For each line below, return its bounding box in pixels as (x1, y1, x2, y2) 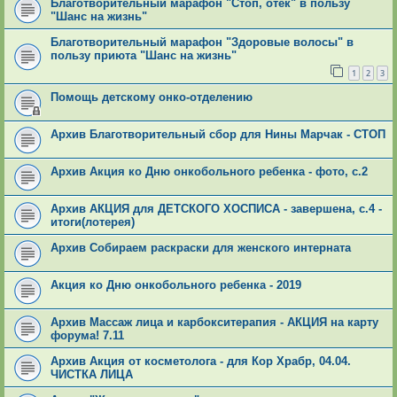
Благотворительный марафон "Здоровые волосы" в (51, 35, 354, 49)
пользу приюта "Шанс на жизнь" (51, 48, 237, 62)
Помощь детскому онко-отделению (51, 90, 253, 104)
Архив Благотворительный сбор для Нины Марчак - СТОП (51, 127, 385, 141)
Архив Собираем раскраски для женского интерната (51, 240, 351, 254)
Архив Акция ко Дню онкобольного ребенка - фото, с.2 (51, 164, 368, 178)
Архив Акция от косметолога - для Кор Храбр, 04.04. (51, 354, 351, 368)
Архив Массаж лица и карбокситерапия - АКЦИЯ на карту (51, 315, 378, 329)
